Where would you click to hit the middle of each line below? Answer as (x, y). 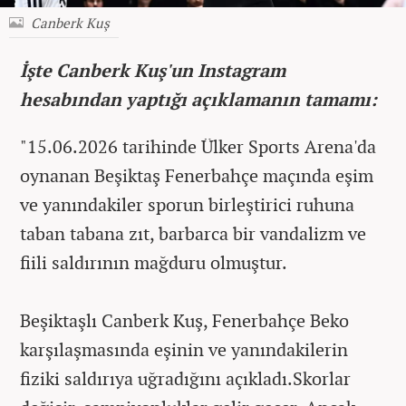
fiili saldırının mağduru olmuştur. (154, 262)
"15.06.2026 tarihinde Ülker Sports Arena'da (198, 146)
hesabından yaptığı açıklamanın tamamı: (198, 99)
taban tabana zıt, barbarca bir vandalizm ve (193, 233)
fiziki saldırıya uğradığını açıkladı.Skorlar (185, 378)
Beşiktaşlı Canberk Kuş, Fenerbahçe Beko (184, 320)
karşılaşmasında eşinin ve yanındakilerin (184, 349)
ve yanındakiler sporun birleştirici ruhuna (187, 204)
